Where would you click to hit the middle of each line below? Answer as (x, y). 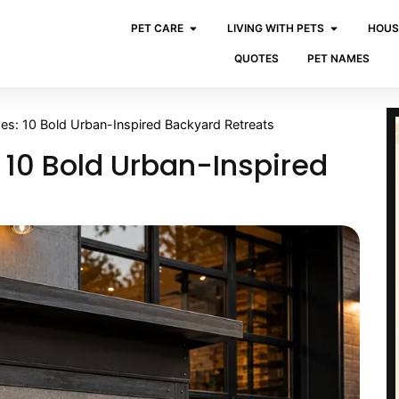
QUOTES (257, 58)
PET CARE (158, 28)
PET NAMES (339, 58)
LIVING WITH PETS (276, 28)
